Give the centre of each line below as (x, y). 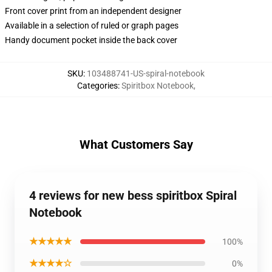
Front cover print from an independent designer (93, 11)
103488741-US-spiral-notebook (146, 73)
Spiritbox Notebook (157, 86)
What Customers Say (136, 144)
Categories (97, 86)
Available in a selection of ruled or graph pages (92, 25)
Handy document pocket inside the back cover (91, 40)
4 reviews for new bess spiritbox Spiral (133, 195)
